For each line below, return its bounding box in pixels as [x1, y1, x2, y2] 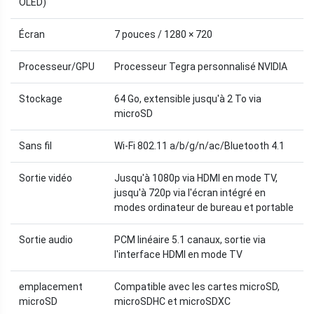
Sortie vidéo [19, 172, 72, 184]
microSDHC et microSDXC [114, 296, 231, 308]
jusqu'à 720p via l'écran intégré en [114, 187, 266, 199]
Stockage [19, 93, 62, 105]
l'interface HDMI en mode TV [114, 249, 243, 261]
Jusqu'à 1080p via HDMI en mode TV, [114, 172, 278, 184]
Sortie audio [19, 234, 73, 246]
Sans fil [19, 140, 52, 152]
